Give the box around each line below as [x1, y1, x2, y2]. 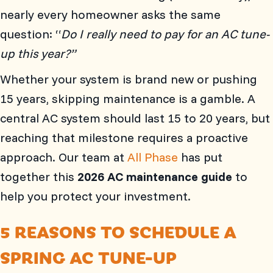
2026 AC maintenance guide [77, 168, 232, 184]
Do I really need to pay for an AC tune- [61, 26, 269, 41]
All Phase [127, 149, 178, 165]
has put [178, 149, 222, 165]
